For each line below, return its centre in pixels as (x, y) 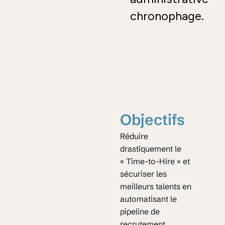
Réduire (134, 136)
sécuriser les (144, 174)
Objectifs (153, 120)
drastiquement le (151, 148)
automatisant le (149, 199)
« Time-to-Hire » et (155, 161)
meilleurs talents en (156, 186)
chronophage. (167, 16)
